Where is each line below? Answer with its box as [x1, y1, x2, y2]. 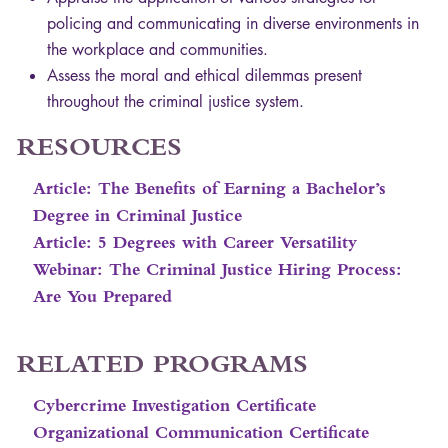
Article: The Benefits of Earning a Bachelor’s [33, 178, 386, 199]
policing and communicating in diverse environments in [47, 13, 419, 35]
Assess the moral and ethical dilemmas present [47, 65, 362, 87]
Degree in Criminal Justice [33, 205, 242, 226]
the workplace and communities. [47, 39, 268, 61]
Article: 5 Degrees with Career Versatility [33, 232, 357, 253]
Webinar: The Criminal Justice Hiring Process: [33, 259, 402, 280]
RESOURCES [17, 132, 182, 162]
